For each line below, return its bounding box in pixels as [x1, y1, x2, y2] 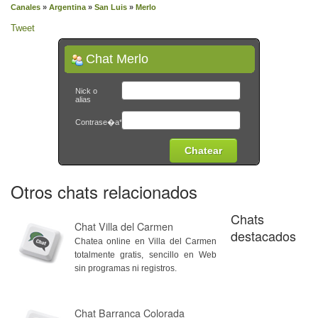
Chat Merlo [86, 52, 148, 66]
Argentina [49, 3, 86, 11]
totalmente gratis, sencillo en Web [75, 250, 216, 259]
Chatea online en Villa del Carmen [75, 236, 216, 246]
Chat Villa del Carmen [75, 219, 173, 234]
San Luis [94, 3, 127, 11]
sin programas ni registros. [75, 263, 177, 273]
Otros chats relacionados [11, 179, 197, 204]
